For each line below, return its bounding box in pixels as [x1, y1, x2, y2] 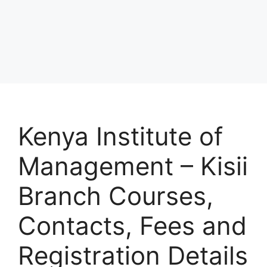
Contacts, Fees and [18, 210, 247, 241]
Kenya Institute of [18, 121, 223, 151]
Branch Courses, [18, 181, 213, 211]
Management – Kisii [18, 151, 248, 181]
